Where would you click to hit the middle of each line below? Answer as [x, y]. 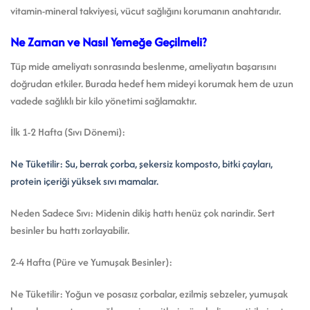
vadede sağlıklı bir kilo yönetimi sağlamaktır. [103, 100]
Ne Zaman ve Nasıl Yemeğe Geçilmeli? [108, 42]
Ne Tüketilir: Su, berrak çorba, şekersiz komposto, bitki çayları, [142, 164]
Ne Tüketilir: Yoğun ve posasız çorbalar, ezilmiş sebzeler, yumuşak [149, 293]
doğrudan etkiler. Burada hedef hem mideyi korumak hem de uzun [152, 83]
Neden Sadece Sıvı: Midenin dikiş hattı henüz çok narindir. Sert [143, 213]
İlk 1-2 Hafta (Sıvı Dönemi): [68, 132]
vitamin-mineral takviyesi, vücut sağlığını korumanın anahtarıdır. [146, 11]
